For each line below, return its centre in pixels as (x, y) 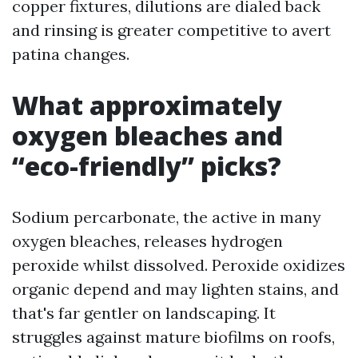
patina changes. (71, 54)
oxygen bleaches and (147, 135)
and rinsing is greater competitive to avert (171, 30)
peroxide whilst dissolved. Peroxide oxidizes (179, 265)
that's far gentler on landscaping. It (144, 313)
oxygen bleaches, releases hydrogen (147, 241)
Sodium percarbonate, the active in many (167, 217)
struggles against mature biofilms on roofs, (173, 337)
